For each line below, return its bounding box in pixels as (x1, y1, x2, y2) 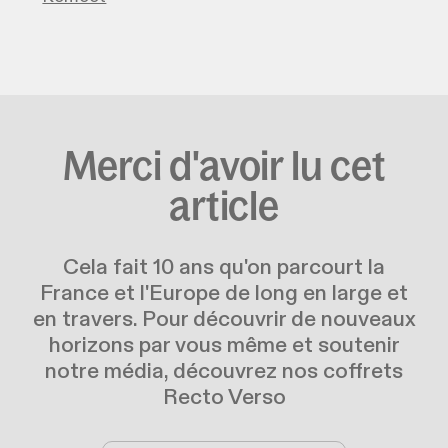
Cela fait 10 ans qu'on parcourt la (63, 257, 385, 280)
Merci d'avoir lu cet (62, 140, 386, 191)
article (169, 180, 279, 231)
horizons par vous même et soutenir (48, 335, 400, 358)
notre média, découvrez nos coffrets (45, 361, 403, 384)
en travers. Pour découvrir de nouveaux (32, 309, 416, 332)
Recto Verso (162, 387, 286, 410)
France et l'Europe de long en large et (40, 283, 408, 306)
